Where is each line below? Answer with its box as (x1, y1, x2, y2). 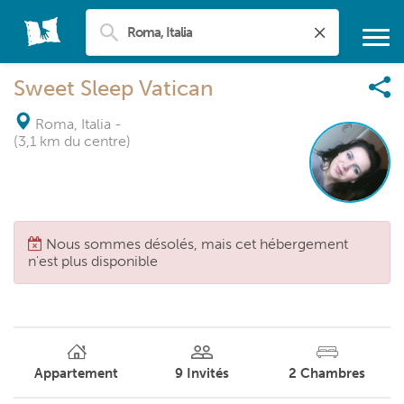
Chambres (300, 364, 366, 381)
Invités (186, 364, 229, 381)
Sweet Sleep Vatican (14, 75, 213, 101)
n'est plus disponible (28, 252, 158, 270)
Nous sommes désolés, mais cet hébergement (46, 235, 348, 252)
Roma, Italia (35, 115, 111, 133)
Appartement (34, 364, 119, 381)
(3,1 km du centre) (14, 133, 131, 150)
